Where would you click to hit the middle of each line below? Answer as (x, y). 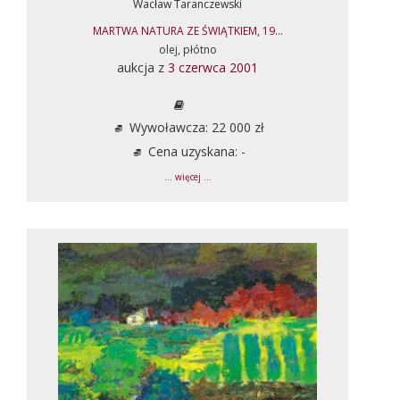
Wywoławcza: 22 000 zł (195, 127)
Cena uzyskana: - (195, 151)
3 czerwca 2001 (213, 67)
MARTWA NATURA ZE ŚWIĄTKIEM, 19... (187, 30)
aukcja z (142, 67)
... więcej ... (187, 177)
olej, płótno (187, 49)
